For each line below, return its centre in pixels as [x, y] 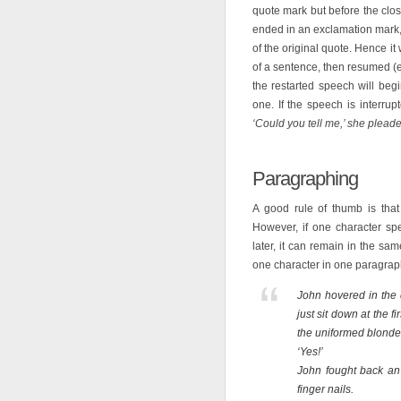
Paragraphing [305, 179]
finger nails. [325, 389]
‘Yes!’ [310, 352]
